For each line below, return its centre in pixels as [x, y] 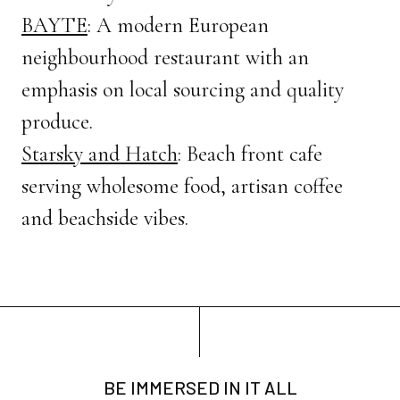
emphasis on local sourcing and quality [183, 89]
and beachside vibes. [105, 218]
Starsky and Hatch [100, 154]
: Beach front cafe [250, 154]
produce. [57, 121]
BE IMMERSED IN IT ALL [200, 387]
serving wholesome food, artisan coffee [182, 186]
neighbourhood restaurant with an [165, 57]
